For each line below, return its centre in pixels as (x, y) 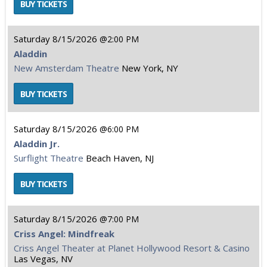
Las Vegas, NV (43, 259)
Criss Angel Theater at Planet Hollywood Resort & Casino (132, 248)
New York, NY (150, 68)
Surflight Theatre (49, 158)
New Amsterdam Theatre (66, 68)
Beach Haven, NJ (120, 158)
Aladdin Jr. (37, 144)
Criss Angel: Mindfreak (64, 234)
